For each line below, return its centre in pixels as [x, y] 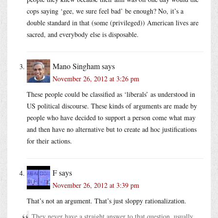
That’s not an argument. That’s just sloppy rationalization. [107, 200]
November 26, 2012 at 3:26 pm [96, 78]
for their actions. [49, 141]
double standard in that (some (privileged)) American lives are [113, 22]
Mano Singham [76, 66]
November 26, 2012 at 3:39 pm [96, 185]
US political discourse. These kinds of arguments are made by [112, 106]
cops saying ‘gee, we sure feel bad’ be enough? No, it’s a [105, 11]
